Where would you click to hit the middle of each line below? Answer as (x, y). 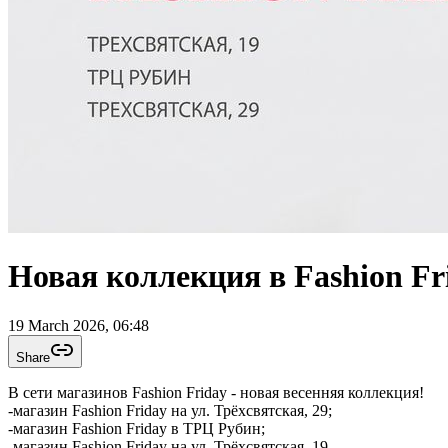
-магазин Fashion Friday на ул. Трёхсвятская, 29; (170, 410)
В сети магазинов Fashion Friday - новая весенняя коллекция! (216, 392)
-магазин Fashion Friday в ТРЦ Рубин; (218, 428)
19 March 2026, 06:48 (78, 325)
